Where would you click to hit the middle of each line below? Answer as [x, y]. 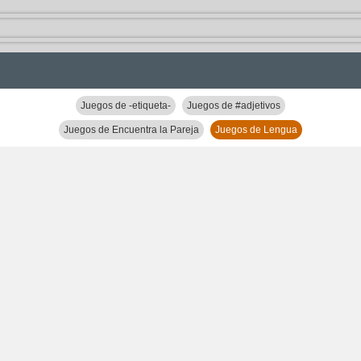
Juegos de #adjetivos [234, 106]
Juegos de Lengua [256, 130]
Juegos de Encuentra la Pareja [131, 130]
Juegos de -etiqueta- [126, 106]
